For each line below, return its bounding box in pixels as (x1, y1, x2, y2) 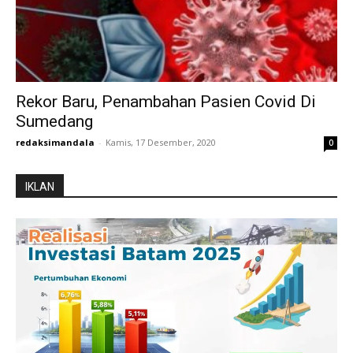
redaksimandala (16, 136, 95, 149)
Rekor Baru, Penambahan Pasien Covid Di (16, 92, 316, 112)
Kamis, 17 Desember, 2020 (106, 136, 216, 149)
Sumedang (16, 112, 93, 132)
